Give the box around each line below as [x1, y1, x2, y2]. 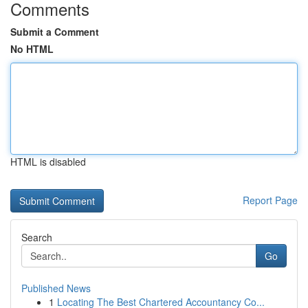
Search [21, 230, 52, 244]
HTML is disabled [10, 155, 86, 168]
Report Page [243, 193, 298, 207]
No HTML [10, 42, 54, 56]
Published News [21, 281, 91, 295]
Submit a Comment [10, 25, 99, 38]
